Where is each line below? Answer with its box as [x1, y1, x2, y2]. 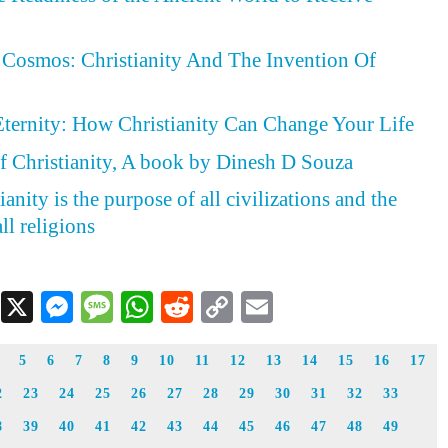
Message [112, 289, 223, 325]
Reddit [192, 289, 278, 325]
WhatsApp [152, 289, 289, 325]
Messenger [72, 289, 210, 325]
